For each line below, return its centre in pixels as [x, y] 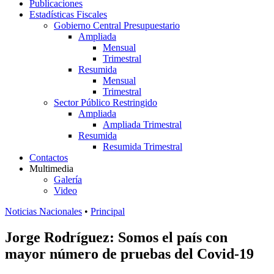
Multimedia [51, 168]
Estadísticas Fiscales [68, 14]
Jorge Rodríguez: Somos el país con [116, 237]
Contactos [49, 157]
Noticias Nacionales [43, 211]
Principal [108, 211]
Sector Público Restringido [106, 102]
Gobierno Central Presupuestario [117, 25]
